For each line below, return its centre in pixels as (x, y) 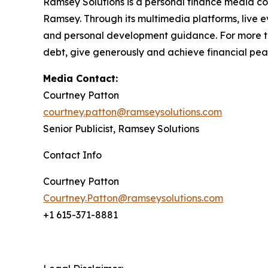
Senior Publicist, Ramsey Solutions (125, 128)
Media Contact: (83, 78)
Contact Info (72, 155)
